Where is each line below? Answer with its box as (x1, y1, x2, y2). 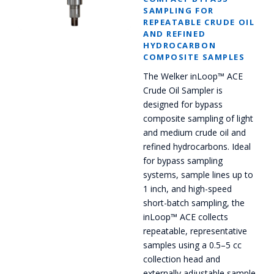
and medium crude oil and (143, 127, 246, 139)
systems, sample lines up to (143, 169, 253, 181)
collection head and (143, 253, 220, 265)
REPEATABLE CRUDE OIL (143, 17, 255, 28)
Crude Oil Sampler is (143, 84, 223, 97)
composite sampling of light (143, 113, 253, 125)
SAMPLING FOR (143, 5, 214, 17)
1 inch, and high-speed (143, 183, 232, 195)
